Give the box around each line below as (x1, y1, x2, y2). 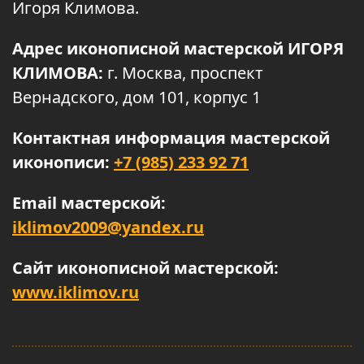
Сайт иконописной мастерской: (12, 257, 279, 279)
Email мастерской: (12, 192, 166, 214)
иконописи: (12, 151, 114, 173)
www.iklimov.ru (12, 281, 139, 303)
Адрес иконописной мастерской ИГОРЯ (12, 37, 344, 59)
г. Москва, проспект (107, 62, 263, 84)
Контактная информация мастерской (12, 127, 330, 149)
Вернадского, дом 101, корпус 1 (12, 86, 261, 108)
